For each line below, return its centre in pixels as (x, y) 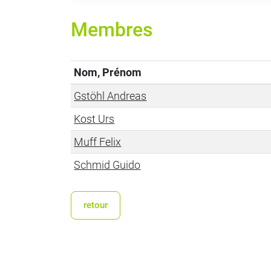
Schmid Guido (107, 165)
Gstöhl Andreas (110, 96)
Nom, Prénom (108, 72)
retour (96, 205)
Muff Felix (98, 142)
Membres (112, 30)
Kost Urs (94, 119)
